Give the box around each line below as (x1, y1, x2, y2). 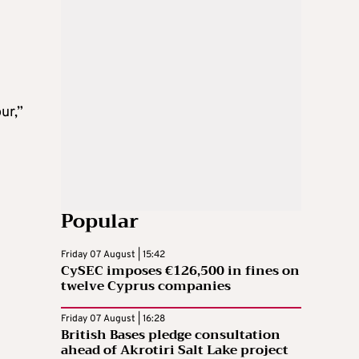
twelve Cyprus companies (61, 274, 231, 297)
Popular (61, 204, 139, 238)
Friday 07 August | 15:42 (61, 248, 165, 261)
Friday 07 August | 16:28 (61, 312, 165, 325)
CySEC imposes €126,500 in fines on (61, 259, 300, 282)
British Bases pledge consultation (61, 323, 280, 346)
